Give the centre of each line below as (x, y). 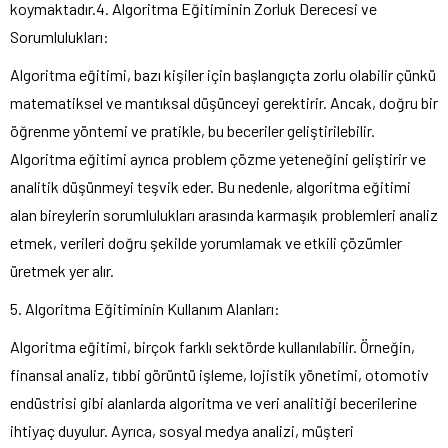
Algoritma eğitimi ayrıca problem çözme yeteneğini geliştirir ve (218, 158)
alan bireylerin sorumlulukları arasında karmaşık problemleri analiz (224, 214)
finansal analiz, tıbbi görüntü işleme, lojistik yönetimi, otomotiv (219, 374)
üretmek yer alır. (62, 270)
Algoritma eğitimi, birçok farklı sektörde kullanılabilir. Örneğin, (212, 346)
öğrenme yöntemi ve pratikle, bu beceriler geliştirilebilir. (192, 130)
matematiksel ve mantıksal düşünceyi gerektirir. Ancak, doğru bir (224, 102)
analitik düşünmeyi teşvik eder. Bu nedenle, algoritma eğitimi (210, 186)
